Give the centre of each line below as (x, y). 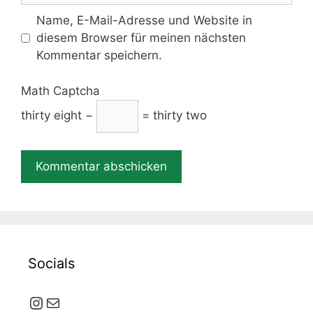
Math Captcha (60, 90)
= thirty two (173, 115)
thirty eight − (59, 115)
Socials (51, 263)
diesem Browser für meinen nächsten (141, 38)
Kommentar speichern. (99, 55)
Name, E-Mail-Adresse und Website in (144, 20)
